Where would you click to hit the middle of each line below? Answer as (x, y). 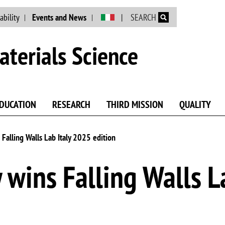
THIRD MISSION (135, 105)
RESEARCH (71, 105)
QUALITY (195, 105)
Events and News (60, 17)
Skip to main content (138, 6)
